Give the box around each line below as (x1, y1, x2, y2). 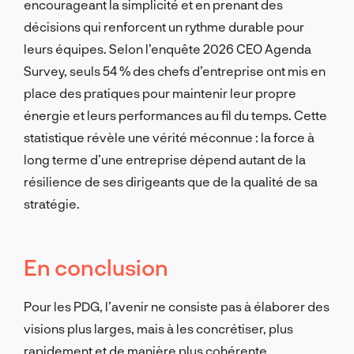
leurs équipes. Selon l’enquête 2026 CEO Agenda (24, 40, 311, 56)
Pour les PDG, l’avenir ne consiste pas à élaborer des (24, 298, 330, 314)
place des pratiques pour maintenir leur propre (24, 85, 296, 100)
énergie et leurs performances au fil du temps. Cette (24, 107, 327, 122)
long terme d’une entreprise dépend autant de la (24, 151, 306, 167)
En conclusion (24, 253, 168, 281)
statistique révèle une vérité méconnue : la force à (24, 129, 314, 145)
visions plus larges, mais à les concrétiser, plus (24, 320, 293, 336)
